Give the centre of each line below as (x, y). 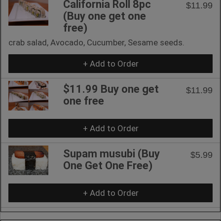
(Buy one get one (105, 16)
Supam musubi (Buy (111, 153)
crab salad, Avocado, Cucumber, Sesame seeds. (96, 42)
